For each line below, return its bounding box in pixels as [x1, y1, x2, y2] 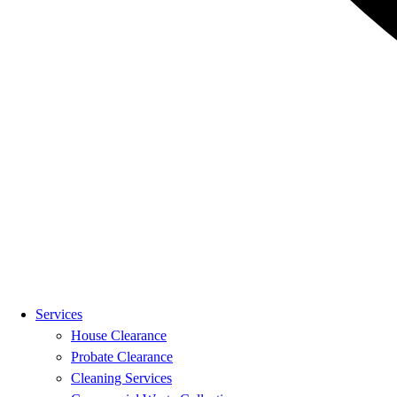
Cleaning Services [71, 370, 172, 385]
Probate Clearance [71, 349, 173, 364]
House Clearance [71, 328, 167, 343]
